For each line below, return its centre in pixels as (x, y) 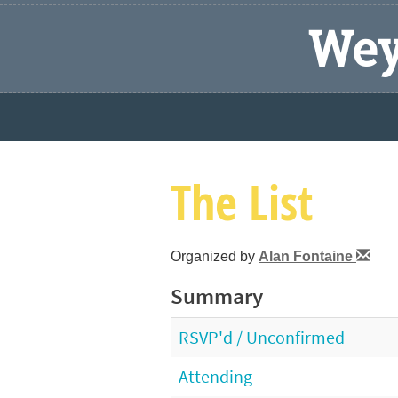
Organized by (215, 256)
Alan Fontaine (307, 256)
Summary (217, 296)
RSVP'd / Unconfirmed (262, 337)
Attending (215, 376)
